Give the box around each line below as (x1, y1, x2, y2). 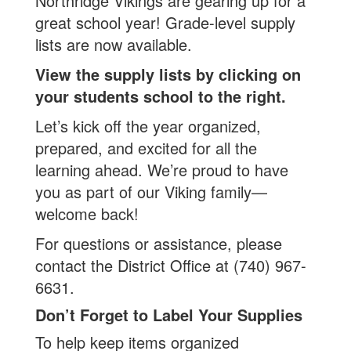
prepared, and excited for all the (35, 136, 257, 159)
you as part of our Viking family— (35, 180, 267, 203)
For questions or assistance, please (35, 232, 282, 255)
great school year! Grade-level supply (35, 11, 295, 34)
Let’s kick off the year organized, (35, 114, 261, 137)
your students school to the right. (35, 85, 286, 107)
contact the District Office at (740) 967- (35, 254, 306, 277)
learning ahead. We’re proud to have (35, 158, 288, 181)
